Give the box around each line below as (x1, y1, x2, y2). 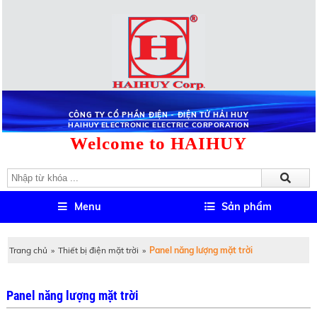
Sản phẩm (221, 200, 272, 213)
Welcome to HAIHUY (70, 134, 247, 153)
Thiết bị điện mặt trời (58, 245, 139, 255)
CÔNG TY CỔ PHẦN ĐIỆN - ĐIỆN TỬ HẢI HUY (68, 110, 249, 120)
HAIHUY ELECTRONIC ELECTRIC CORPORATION (68, 120, 249, 129)
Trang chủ (9, 245, 48, 255)
